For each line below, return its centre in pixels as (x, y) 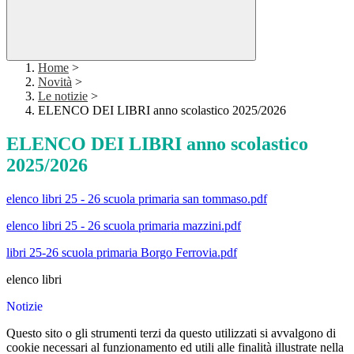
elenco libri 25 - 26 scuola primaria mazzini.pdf (124, 226)
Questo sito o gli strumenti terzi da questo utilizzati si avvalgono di (171, 333)
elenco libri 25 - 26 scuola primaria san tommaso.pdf (137, 199)
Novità (55, 82)
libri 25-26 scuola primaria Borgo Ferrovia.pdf (122, 253)
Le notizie (63, 96)
